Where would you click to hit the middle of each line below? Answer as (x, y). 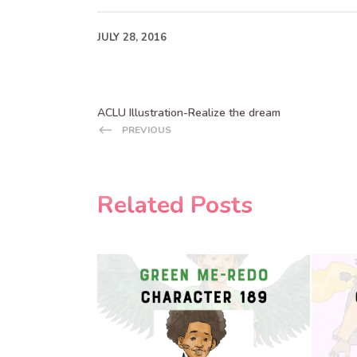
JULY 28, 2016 (132, 37)
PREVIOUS (147, 130)
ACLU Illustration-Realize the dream (189, 113)
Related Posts (175, 205)
